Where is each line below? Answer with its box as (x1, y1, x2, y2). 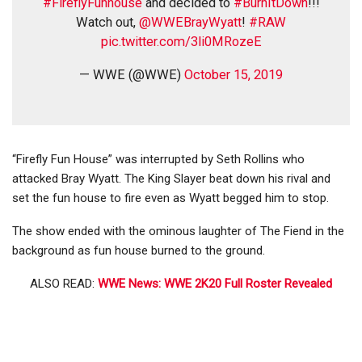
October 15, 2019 (184, 67, 283, 83)
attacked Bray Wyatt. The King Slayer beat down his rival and (12, 171, 330, 187)
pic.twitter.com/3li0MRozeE (100, 34, 262, 50)
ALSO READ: (30, 276, 98, 292)
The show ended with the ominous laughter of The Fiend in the (12, 224, 344, 239)
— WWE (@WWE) (79, 67, 184, 83)
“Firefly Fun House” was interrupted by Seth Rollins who (12, 152, 305, 167)
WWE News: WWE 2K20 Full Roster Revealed (98, 276, 332, 292)
